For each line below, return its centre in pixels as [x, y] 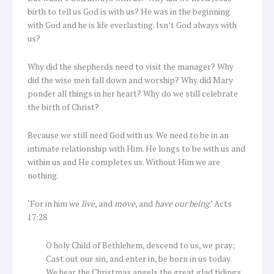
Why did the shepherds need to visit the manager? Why [131, 67]
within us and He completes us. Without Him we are [124, 162]
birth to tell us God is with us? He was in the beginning [129, 12]
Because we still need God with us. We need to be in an [128, 135]
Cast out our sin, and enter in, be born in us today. [139, 258]
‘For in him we [54, 204]
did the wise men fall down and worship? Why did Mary [130, 80]
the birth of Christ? [63, 107]
